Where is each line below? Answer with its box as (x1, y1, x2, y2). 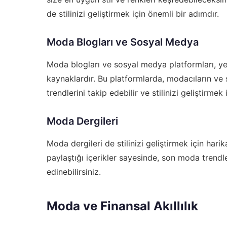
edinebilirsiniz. (47, 166, 101, 177)
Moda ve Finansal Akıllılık (47, 198, 198, 213)
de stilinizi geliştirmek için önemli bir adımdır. (47, 8, 219, 19)
